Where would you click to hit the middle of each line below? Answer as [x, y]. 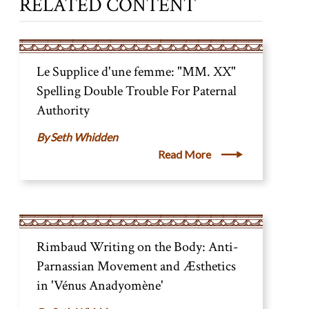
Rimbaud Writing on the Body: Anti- [137, 247]
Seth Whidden [84, 137]
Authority [63, 110]
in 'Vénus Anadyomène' [100, 285]
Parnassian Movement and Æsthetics [136, 266]
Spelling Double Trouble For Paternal [136, 91]
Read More [184, 154]
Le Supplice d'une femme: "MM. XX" [136, 71]
